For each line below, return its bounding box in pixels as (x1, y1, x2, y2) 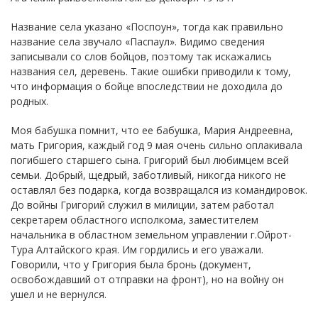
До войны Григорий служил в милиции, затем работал (11, 197, 274, 212)
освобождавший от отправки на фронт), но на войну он (11, 272, 284, 286)
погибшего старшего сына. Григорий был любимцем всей (11, 153, 289, 167)
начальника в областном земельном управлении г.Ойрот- (11, 227, 292, 241)
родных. (11, 94, 48, 108)
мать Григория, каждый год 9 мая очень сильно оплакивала (11, 138, 302, 152)
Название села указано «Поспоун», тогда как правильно (11, 19, 283, 33)
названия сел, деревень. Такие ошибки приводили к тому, (11, 64, 291, 78)
